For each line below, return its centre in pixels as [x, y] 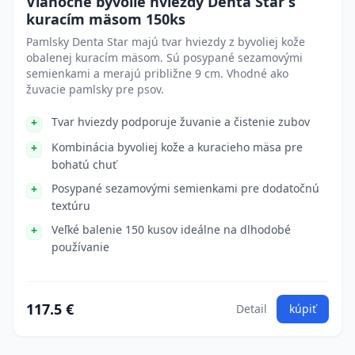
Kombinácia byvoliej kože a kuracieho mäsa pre [177, 147]
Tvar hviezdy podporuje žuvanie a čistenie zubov [181, 122]
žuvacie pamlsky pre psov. [95, 89]
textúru [71, 206]
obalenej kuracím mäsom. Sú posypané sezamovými [164, 57]
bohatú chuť [84, 164]
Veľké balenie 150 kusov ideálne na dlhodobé [171, 229]
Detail [252, 309]
